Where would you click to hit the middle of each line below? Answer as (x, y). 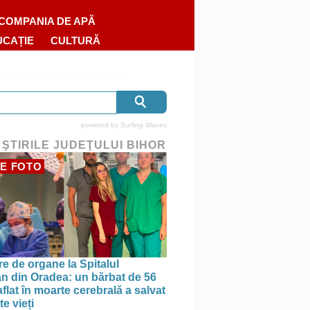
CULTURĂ (76, 40)
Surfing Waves (144, 125)
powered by (101, 125)
